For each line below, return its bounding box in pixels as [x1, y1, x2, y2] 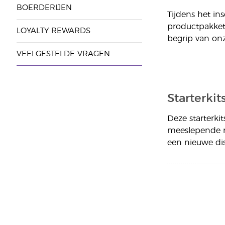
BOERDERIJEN [16, 4, 72, 12]
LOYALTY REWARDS [16, 27, 90, 35]
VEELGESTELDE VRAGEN [16, 50, 110, 58]
